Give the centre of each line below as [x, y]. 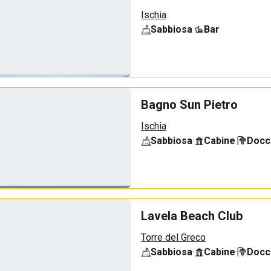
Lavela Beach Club [192, 216]
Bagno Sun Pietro [189, 105]
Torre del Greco [173, 237]
